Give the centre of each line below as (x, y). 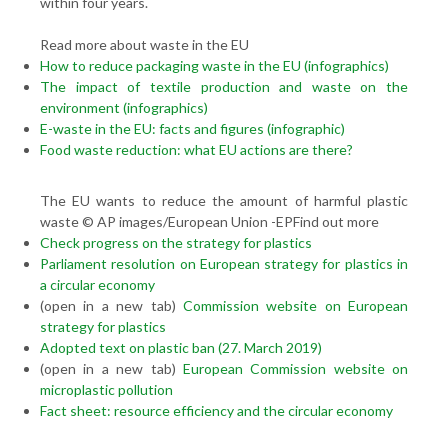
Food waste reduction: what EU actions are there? (196, 149)
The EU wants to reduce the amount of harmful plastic (224, 200)
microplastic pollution (106, 389)
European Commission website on (295, 368)
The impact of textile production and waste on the (224, 86)
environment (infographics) (124, 107)
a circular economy (97, 284)
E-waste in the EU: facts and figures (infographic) (192, 128)
